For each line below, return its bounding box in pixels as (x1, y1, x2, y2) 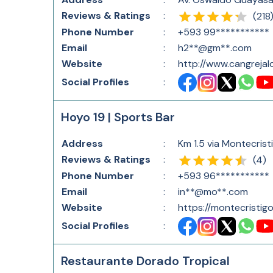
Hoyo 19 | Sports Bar (61, 109, 175, 125)
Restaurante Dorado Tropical (61, 253, 230, 269)
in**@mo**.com (178, 185, 248, 198)
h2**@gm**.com (178, 41, 252, 54)
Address (62, 137, 103, 150)
